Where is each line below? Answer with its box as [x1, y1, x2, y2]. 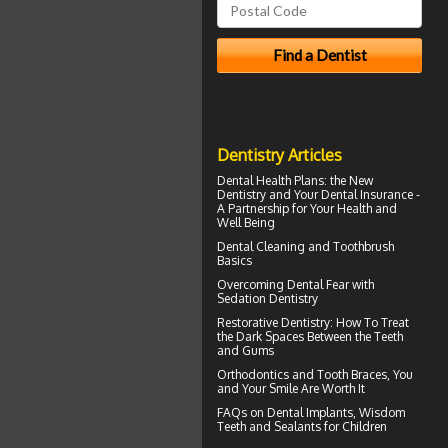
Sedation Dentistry [217, 290, 318, 306]
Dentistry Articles [217, 144, 342, 165]
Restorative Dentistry [217, 314, 330, 330]
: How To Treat [330, 314, 409, 330]
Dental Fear [287, 276, 349, 292]
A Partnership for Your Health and [217, 200, 397, 216]
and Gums [217, 342, 274, 358]
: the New [324, 172, 373, 188]
